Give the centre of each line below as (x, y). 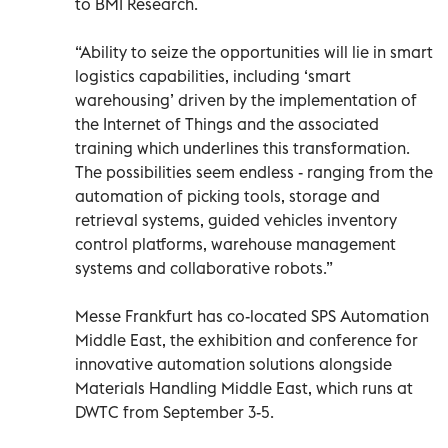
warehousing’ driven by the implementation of (246, 99)
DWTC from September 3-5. (174, 411)
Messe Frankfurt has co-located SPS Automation (252, 315)
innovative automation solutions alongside (233, 363)
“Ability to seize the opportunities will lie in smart (254, 51)
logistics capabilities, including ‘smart (213, 75)
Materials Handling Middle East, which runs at (244, 387)
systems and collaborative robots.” (204, 267)
